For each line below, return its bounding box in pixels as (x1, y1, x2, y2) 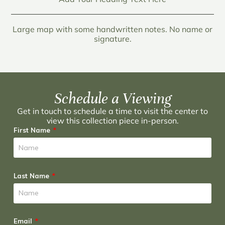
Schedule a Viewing (54, 89, 171, 108)
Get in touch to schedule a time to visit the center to (17, 106, 208, 117)
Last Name (13, 171, 51, 180)
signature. (93, 34, 132, 44)
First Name (13, 126, 52, 135)
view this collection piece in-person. (46, 116, 179, 126)
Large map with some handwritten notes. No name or (13, 24, 212, 35)
